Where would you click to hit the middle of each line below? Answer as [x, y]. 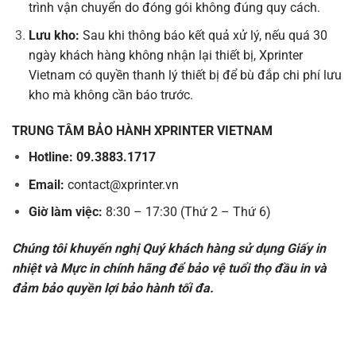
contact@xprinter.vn [121, 184]
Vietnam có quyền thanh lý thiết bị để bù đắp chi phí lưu [185, 75]
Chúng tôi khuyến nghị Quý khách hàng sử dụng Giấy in [169, 249]
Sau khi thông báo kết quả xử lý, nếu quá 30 [203, 35]
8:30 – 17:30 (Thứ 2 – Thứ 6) [186, 212]
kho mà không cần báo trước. [110, 95]
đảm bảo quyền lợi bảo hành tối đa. [113, 288]
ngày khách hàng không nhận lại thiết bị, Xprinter [165, 55]
